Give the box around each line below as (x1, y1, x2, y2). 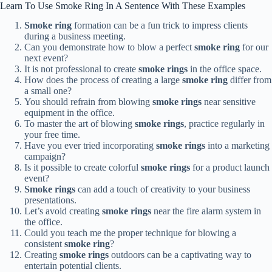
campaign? (24, 151, 66, 162)
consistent (24, 239, 64, 250)
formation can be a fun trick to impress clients (72, 20, 248, 31)
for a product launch (190, 162, 270, 173)
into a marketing (205, 140, 270, 151)
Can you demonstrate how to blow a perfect (24, 42, 194, 53)
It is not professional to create (24, 64, 138, 75)
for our (240, 42, 268, 53)
